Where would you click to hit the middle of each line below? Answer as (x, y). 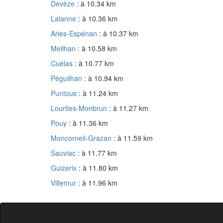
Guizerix (65, 168)
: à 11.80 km (98, 168)
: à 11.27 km (129, 108)
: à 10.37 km (119, 34)
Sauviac (64, 153)
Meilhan (64, 49)
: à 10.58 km (97, 49)
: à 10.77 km (94, 63)
